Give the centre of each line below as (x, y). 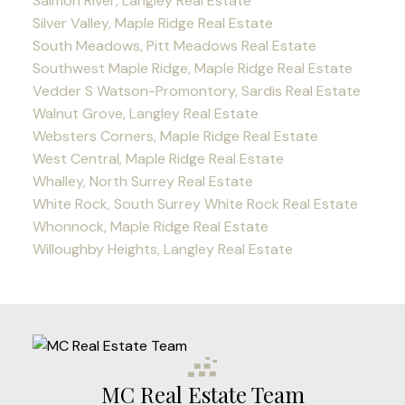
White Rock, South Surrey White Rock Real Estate (195, 204)
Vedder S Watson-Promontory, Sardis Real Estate (196, 91)
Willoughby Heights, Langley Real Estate (162, 250)
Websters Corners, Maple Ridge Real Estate (175, 137)
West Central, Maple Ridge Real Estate (158, 159)
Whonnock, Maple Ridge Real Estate (150, 227)
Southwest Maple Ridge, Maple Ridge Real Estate (192, 69)
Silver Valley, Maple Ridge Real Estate (152, 24)
